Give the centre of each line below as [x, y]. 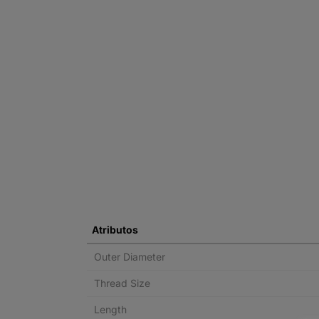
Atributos [115, 230]
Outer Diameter [130, 257]
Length [110, 309]
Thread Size [122, 283]
